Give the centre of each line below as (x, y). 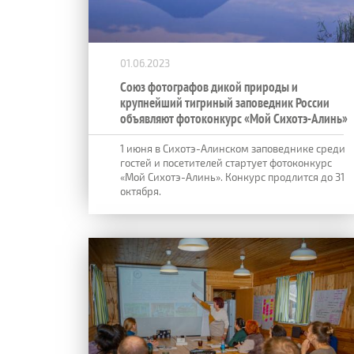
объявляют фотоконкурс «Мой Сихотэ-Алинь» (234, 118)
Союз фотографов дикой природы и (209, 87)
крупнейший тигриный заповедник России (225, 102)
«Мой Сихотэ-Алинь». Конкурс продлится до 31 (232, 177)
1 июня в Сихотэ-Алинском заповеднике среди (233, 148)
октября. (141, 191)
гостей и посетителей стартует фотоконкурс (226, 162)
